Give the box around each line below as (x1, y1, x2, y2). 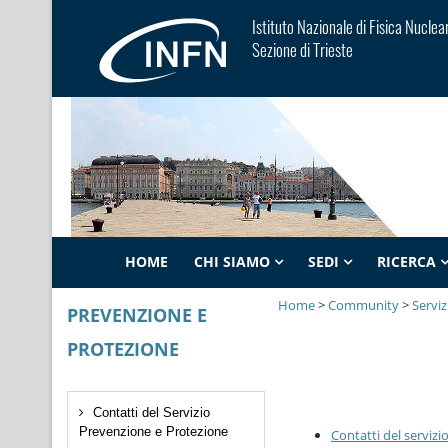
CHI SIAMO (193, 252, 270, 272)
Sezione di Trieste (252, 37, 354, 63)
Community (328, 296, 400, 315)
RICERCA (377, 252, 437, 272)
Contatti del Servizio (92, 404, 210, 420)
